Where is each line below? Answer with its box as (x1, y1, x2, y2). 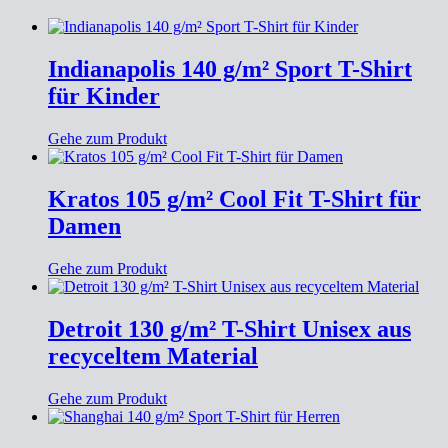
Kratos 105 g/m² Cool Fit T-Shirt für (48, 185, 421, 212)
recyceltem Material (48, 342, 258, 369)
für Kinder (48, 83, 160, 110)
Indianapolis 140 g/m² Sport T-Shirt (48, 56, 412, 83)
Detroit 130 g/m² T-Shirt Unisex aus (48, 315, 411, 342)
